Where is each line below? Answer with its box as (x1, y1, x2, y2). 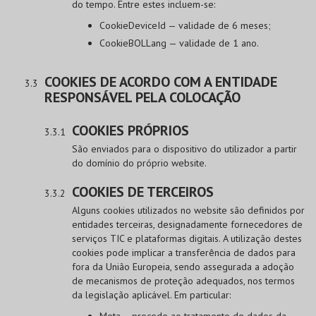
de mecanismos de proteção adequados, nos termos (72, 274, 295, 287)
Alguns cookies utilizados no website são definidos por (72, 203, 305, 217)
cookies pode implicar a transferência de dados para (72, 245, 296, 259)
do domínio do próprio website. (72, 156, 207, 169)
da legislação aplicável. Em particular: (72, 288, 231, 301)
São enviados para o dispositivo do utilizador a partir (72, 142, 297, 155)
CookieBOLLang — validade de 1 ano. (99, 36, 259, 49)
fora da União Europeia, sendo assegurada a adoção (72, 260, 294, 273)
